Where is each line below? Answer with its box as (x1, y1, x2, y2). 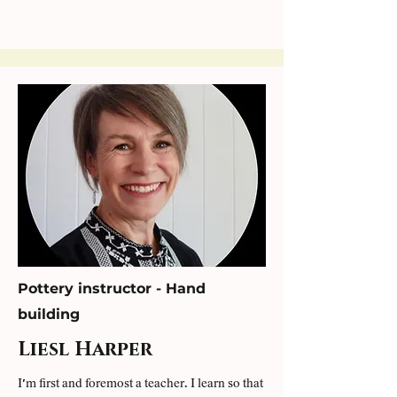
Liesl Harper (18, 337, 152, 362)
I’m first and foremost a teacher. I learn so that (18, 377, 263, 390)
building (18, 306, 80, 323)
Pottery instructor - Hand (18, 280, 206, 297)
